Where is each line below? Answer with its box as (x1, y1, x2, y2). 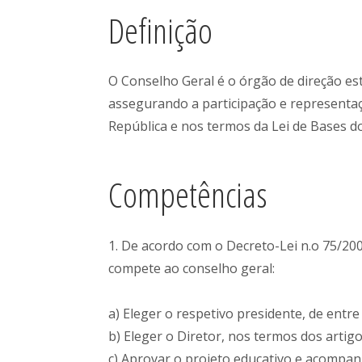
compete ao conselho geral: (108, 259, 276, 277)
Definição (108, 6, 213, 54)
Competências (108, 170, 268, 219)
